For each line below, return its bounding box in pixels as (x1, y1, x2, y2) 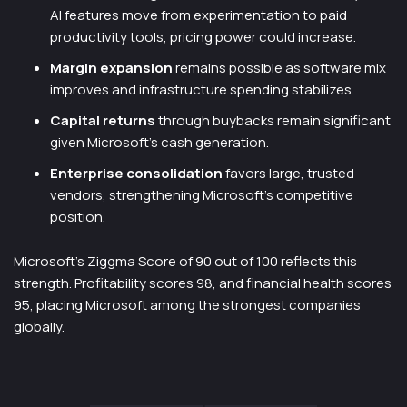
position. (50, 207, 105, 226)
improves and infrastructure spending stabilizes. (50, 80, 354, 99)
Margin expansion (50, 58, 173, 77)
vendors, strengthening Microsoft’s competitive (50, 185, 353, 204)
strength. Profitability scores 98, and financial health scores (14, 273, 392, 293)
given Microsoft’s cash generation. (50, 133, 269, 152)
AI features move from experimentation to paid (50, 5, 347, 25)
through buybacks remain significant (155, 111, 391, 130)
